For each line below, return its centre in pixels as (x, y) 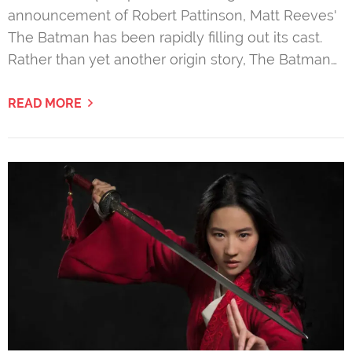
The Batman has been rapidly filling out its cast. (165, 37)
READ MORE (45, 103)
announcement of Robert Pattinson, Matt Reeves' (172, 15)
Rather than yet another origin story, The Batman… (172, 59)
